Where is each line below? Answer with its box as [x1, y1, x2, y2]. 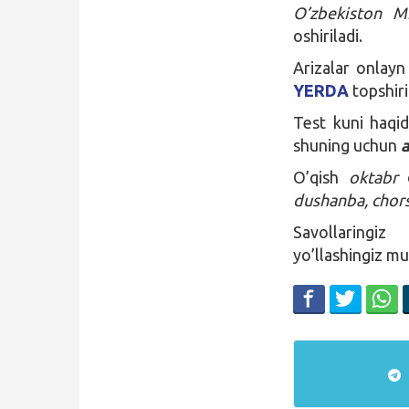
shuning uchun [293, 135, 402, 154]
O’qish [293, 167, 349, 186]
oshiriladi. [293, 26, 363, 45]
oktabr [348, 167, 398, 186]
